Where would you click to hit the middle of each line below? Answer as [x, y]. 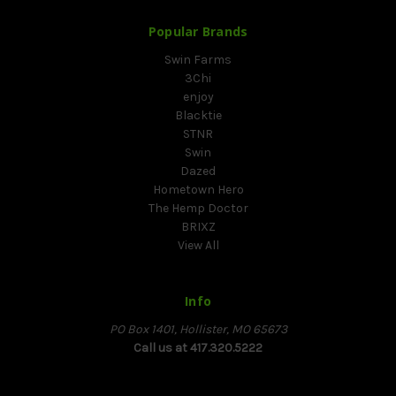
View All [198, 246]
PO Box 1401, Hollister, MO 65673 [198, 330]
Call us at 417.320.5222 [198, 348]
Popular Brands [198, 32]
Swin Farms [198, 60]
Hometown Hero [198, 190]
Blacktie [198, 116]
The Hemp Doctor [198, 209]
